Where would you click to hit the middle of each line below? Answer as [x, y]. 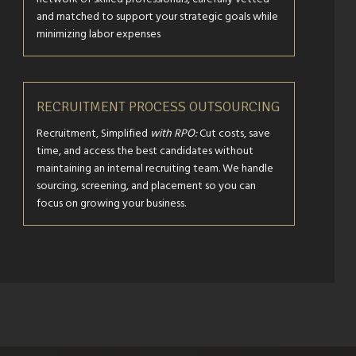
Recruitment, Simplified [94, 133]
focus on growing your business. [112, 203]
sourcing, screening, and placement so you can [147, 186]
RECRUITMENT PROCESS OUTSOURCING [159, 106]
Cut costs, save [234, 133]
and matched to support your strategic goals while [158, 16]
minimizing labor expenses [99, 34]
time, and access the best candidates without [145, 151]
